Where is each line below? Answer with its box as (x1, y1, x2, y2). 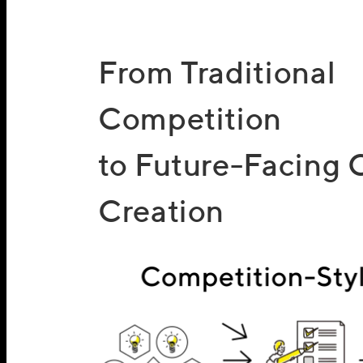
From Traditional (97, 54, 336, 91)
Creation (97, 193, 225, 229)
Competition (97, 100, 282, 137)
